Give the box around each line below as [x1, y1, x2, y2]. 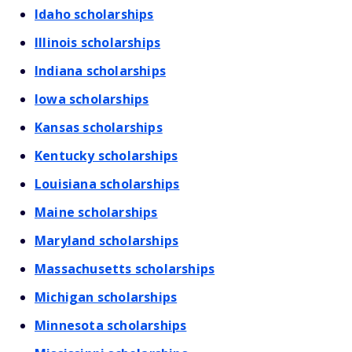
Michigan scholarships [35, 288, 178, 306]
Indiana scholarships [35, 62, 166, 79]
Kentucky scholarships [35, 147, 178, 164]
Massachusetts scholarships [35, 260, 215, 277]
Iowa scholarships [35, 90, 149, 108]
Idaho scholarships [35, 5, 154, 23]
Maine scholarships [35, 203, 158, 221]
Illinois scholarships [35, 34, 161, 51]
